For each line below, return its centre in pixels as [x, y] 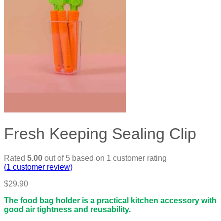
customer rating [139, 158]
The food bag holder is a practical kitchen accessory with [110, 200]
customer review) [42, 167]
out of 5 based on [74, 158]
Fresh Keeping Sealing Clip [100, 134]
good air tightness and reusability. [67, 209]
